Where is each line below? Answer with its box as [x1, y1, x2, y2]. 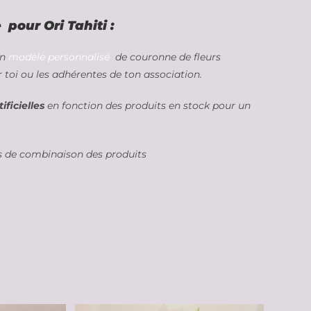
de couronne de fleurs [112, 50, 221, 63]
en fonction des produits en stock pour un [44, 99, 251, 112]
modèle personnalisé [6, 50, 112, 63]
